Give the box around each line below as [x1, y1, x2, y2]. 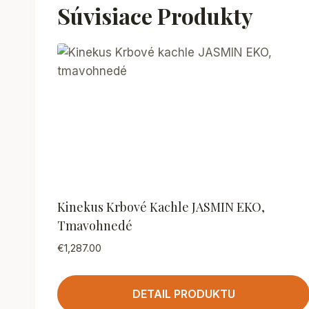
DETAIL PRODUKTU [132, 286, 235, 301]
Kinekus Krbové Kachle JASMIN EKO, [57, 199, 265, 216]
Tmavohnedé [57, 217, 132, 235]
